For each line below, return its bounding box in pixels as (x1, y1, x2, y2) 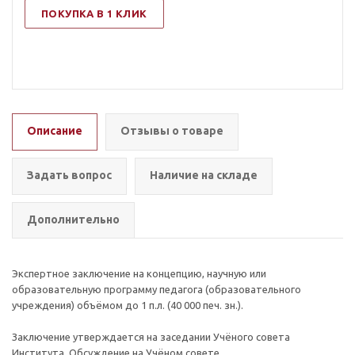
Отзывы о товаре (120, 124, 223, 137)
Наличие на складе (150, 169, 258, 181)
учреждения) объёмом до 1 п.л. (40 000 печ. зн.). (12, 300, 243, 311)
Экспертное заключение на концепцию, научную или (12, 268, 266, 279)
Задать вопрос (27, 169, 112, 181)
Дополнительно (27, 213, 120, 226)
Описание (27, 124, 82, 137)
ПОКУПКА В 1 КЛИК (41, 8, 147, 19)
